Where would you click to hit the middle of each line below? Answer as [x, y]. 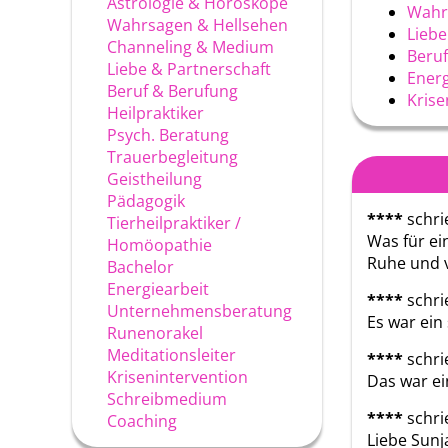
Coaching [142, 421]
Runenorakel [155, 333]
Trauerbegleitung [172, 157]
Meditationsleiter [171, 355]
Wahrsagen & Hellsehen [197, 25]
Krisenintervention [177, 377]
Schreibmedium [167, 399]
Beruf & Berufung [172, 91]
